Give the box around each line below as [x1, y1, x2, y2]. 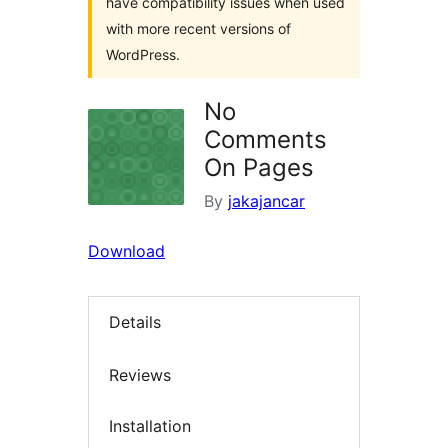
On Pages [204, 153, 314, 182]
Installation [109, 416, 191, 437]
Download [88, 241, 165, 261]
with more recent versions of [106, 20, 291, 37]
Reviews [109, 364, 171, 385]
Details [109, 312, 161, 333]
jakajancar [228, 191, 305, 211]
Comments [204, 125, 327, 154]
